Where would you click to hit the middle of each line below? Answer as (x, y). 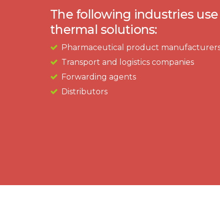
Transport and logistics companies (128, 62)
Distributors (84, 92)
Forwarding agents (99, 77)
